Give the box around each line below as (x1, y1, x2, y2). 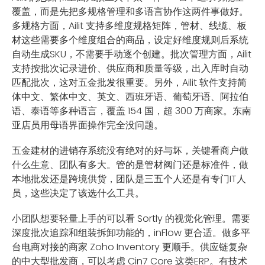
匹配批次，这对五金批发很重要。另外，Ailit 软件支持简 (12, 75, 247, 89)
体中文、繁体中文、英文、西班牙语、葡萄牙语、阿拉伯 (12, 89, 248, 104)
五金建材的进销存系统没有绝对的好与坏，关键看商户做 (12, 144, 248, 158)
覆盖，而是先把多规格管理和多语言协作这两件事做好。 (12, 4, 248, 18)
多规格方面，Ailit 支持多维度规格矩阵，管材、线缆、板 (12, 18, 247, 33)
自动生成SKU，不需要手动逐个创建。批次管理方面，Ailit (12, 47, 251, 61)
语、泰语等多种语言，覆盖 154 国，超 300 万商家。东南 (12, 104, 251, 118)
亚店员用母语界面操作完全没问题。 (12, 118, 163, 132)
